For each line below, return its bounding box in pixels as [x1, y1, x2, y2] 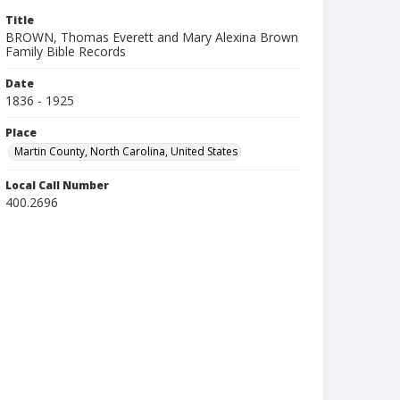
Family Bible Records [5, 43, 126, 60]
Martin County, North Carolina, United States [14, 144, 237, 159]
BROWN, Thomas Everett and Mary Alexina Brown [5, 29, 298, 46]
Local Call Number [5, 178, 109, 193]
